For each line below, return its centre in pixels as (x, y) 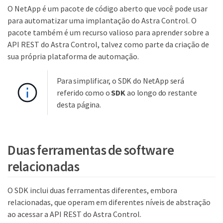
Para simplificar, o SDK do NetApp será (120, 81)
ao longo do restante (161, 93)
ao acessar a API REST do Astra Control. (74, 214)
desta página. (79, 105)
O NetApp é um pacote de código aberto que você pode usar (108, 8)
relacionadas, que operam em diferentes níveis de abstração (109, 202)
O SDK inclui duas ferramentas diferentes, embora (92, 190)
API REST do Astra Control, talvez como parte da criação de (108, 44)
